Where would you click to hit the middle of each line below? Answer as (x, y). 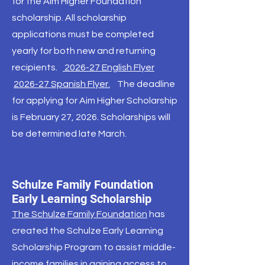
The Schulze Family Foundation (80, 214)
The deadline (143, 84)
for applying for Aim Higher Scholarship (95, 101)
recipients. (35, 67)
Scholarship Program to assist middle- (94, 247)
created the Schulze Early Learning (88, 231)
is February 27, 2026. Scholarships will (91, 117)
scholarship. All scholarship (69, 18)
